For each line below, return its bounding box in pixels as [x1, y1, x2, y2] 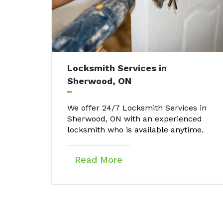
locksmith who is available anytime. [67, 125, 204, 135]
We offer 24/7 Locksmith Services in [67, 103, 207, 113]
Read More [75, 154, 122, 165]
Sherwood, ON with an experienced [67, 114, 202, 124]
